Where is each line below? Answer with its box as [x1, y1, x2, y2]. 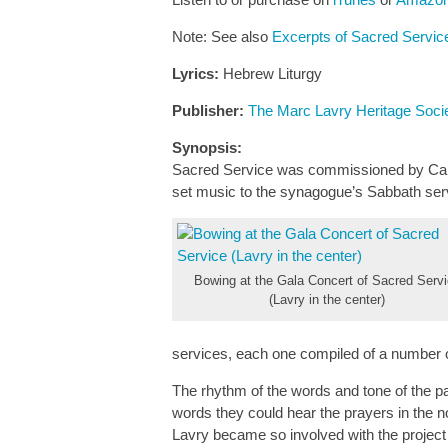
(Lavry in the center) [269, 292, 385, 307]
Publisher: [172, 102, 244, 119]
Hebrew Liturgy [219, 65, 322, 82]
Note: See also [172, 28, 272, 45]
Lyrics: [172, 65, 219, 82]
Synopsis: [172, 139, 242, 156]
